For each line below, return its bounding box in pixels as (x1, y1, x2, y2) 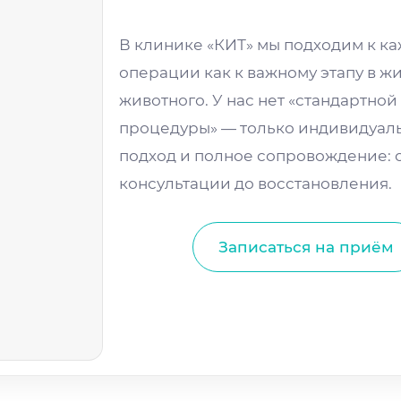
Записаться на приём (218, 238, 395, 257)
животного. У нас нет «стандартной (119, 90, 398, 109)
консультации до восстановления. (119, 174, 393, 192)
